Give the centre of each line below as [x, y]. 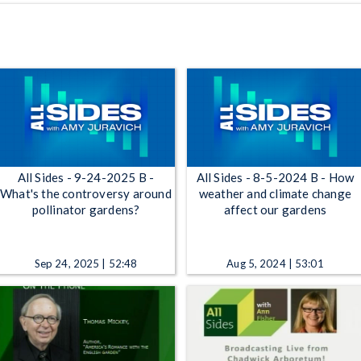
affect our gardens [275, 209]
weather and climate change [275, 193]
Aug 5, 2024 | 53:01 [275, 263]
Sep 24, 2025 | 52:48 [86, 263]
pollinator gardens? [86, 209]
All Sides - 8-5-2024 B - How [275, 177]
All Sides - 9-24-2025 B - [86, 177]
